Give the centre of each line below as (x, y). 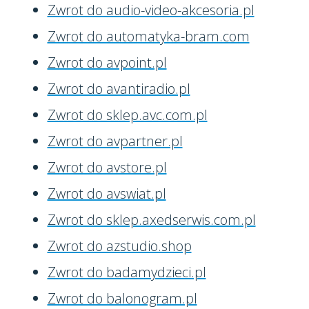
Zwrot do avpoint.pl (107, 62)
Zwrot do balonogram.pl (122, 298)
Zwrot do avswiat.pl (107, 193)
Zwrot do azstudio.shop (119, 246)
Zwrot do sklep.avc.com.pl (127, 115)
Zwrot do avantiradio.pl (119, 89)
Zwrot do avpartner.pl (115, 141)
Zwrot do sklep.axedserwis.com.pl (151, 220)
